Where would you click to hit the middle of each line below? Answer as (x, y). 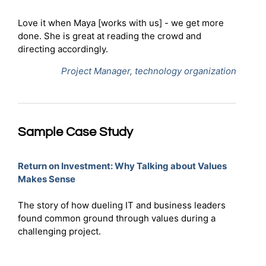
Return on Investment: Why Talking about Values (122, 166)
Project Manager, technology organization (149, 71)
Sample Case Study (75, 132)
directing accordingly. (63, 49)
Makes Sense (47, 179)
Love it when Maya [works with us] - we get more (121, 23)
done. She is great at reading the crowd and (110, 36)
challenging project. (59, 232)
